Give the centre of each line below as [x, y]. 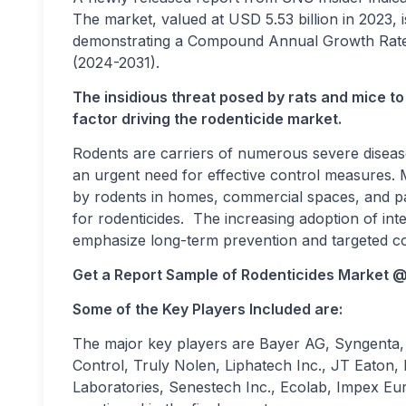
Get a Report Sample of [155, 275]
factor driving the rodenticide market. [207, 119]
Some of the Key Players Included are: [208, 309]
